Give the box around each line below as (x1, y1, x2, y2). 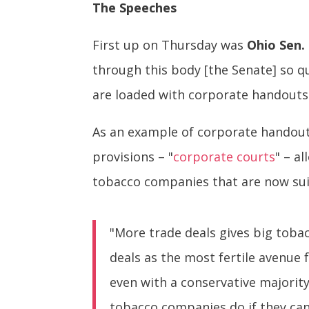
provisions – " (92, 148, 174, 166)
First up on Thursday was (92, 37, 248, 54)
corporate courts (173, 148, 276, 166)
